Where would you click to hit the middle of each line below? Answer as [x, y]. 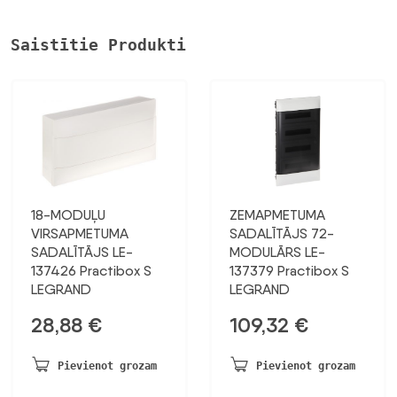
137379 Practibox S [289, 271]
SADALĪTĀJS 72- [282, 234]
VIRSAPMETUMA [80, 234]
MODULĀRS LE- [277, 253]
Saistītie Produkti [98, 45]
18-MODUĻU [68, 215]
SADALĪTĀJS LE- [82, 253]
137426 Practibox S [91, 271]
